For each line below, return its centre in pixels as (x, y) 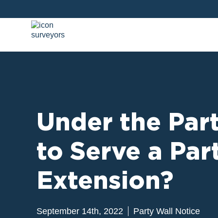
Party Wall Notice (167, 211)
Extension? (105, 180)
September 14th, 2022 (81, 211)
